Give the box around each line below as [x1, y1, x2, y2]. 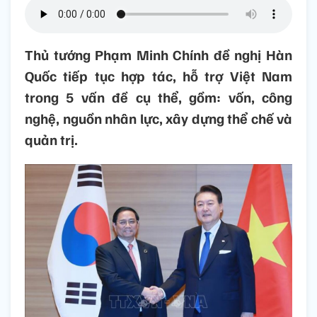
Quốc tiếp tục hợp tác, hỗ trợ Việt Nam [25, 67, 292, 86]
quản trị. [25, 130, 78, 149]
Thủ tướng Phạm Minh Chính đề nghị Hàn [25, 45, 292, 64]
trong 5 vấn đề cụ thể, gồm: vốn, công [25, 88, 292, 107]
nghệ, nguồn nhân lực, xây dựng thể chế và [25, 109, 292, 128]
